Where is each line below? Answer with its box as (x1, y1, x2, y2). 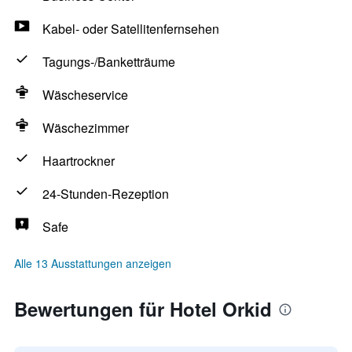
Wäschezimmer (42, 119, 129, 137)
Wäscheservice (42, 86, 128, 104)
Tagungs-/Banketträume (42, 53, 175, 71)
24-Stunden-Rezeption (42, 185, 169, 203)
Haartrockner (42, 152, 115, 170)
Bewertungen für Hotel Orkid (14, 295, 272, 322)
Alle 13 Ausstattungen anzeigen (14, 255, 171, 271)
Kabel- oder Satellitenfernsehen (42, 20, 219, 38)
